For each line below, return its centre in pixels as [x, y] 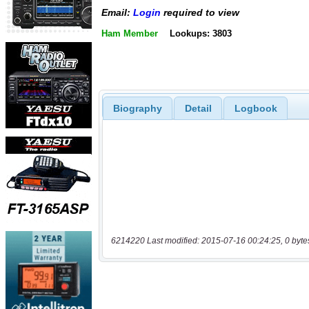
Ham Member [130, 33]
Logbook [256, 108]
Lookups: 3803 [200, 33]
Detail [198, 108]
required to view [200, 13]
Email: [117, 13]
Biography [137, 108]
